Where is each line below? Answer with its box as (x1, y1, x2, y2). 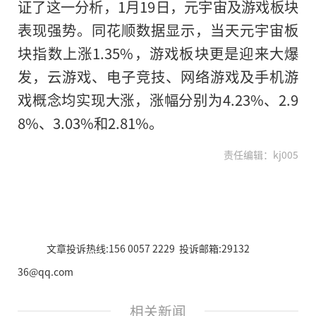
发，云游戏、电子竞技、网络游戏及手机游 (18, 66, 298, 87)
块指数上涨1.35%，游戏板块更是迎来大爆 (18, 42, 298, 64)
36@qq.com (18, 265, 73, 279)
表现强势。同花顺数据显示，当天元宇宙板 (18, 19, 298, 41)
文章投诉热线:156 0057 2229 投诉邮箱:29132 (46, 241, 250, 256)
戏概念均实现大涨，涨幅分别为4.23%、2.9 (18, 89, 298, 111)
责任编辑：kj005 (224, 147, 298, 162)
